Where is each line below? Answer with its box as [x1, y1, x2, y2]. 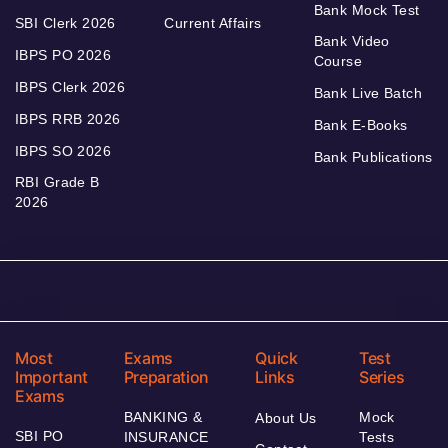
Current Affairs [164, 15, 262, 32]
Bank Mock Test [313, 2, 420, 19]
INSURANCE [123, 429, 209, 446]
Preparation [123, 367, 210, 388]
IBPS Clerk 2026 [15, 79, 126, 96]
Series [359, 367, 405, 388]
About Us [255, 410, 317, 427]
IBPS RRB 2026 [15, 111, 121, 128]
